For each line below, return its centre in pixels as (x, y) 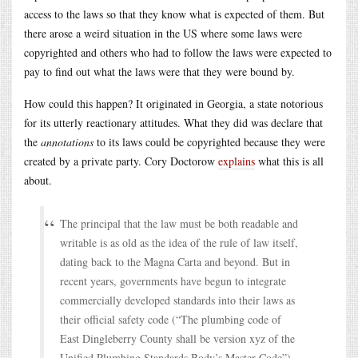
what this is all (289, 161)
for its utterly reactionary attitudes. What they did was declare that (173, 122)
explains (237, 161)
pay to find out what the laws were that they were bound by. (159, 71)
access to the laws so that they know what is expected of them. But (174, 14)
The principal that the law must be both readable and (179, 223)
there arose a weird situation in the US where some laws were (163, 33)
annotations (67, 141)
